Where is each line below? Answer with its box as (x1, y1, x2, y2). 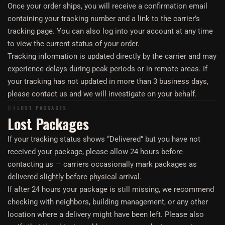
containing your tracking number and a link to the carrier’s (8, 14, 200, 23)
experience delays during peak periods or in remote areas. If (8, 64, 207, 73)
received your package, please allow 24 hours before (8, 147, 183, 156)
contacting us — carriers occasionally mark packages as (8, 160, 197, 169)
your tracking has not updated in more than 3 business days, (8, 77, 208, 86)
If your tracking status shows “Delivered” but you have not (8, 135, 200, 144)
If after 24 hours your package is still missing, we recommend (8, 185, 214, 194)
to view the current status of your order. (8, 39, 140, 48)
